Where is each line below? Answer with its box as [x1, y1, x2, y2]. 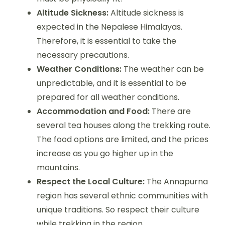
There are [150, 105, 191, 117]
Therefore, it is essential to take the [37, 35, 176, 47]
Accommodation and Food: [37, 105, 150, 117]
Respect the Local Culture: [37, 175, 145, 187]
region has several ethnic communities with [37, 189, 208, 201]
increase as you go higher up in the [37, 147, 173, 159]
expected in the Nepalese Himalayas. [37, 21, 182, 33]
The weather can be [122, 63, 204, 75]
